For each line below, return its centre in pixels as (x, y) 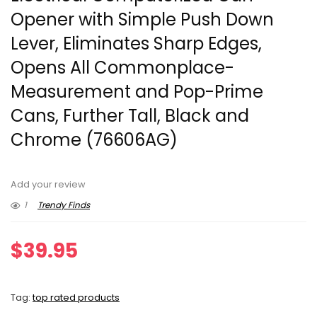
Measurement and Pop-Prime (137, 92)
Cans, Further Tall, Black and (130, 116)
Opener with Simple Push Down (142, 19)
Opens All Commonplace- (122, 68)
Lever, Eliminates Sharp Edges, (136, 44)
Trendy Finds (64, 205)
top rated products (76, 298)
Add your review (48, 184)
